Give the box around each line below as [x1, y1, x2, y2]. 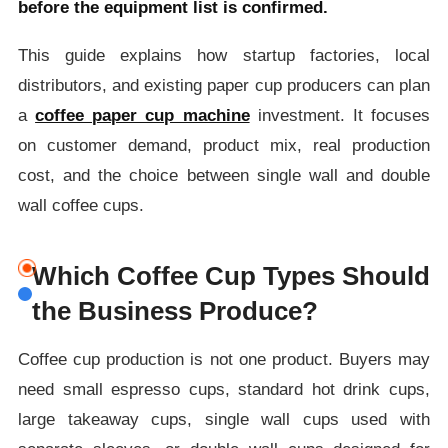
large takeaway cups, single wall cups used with [17, 409, 431, 429]
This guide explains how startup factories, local [17, 45, 431, 65]
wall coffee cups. [17, 195, 144, 215]
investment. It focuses [249, 105, 431, 125]
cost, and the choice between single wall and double [17, 165, 431, 185]
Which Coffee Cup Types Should [31, 260, 431, 291]
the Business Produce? [31, 295, 318, 326]
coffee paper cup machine [35, 105, 250, 125]
